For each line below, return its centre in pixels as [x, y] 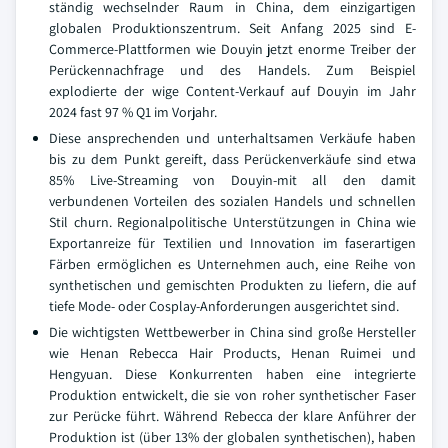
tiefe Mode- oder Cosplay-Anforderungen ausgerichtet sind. [224, 306]
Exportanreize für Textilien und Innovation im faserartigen [232, 243]
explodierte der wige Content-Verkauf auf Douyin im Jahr [232, 91]
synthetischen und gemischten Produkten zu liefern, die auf [232, 285]
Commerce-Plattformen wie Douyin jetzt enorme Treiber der [232, 49]
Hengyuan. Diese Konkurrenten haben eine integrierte [232, 374]
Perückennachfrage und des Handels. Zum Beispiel [232, 70]
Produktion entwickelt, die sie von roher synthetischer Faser [232, 395]
